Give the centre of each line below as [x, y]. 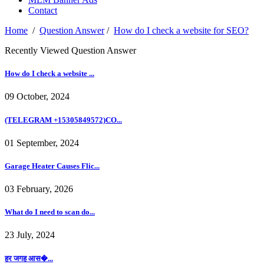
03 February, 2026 [39, 189]
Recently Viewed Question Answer [70, 51]
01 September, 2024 [42, 143]
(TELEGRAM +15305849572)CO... [63, 120]
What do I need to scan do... [50, 212]
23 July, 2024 [30, 235]
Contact [43, 11]
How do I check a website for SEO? [181, 31]
